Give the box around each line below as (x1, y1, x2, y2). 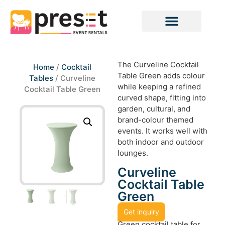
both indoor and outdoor (118, 137, 204, 147)
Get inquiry (124, 207, 159, 216)
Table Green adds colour (118, 71, 205, 81)
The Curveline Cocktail (118, 60, 199, 70)
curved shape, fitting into (118, 93, 206, 103)
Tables (29, 73, 53, 83)
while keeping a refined (118, 82, 201, 92)
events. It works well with (118, 126, 207, 136)
